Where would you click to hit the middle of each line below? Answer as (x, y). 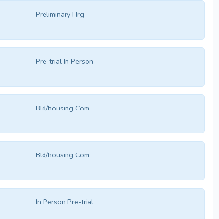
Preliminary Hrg (60, 14)
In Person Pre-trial (65, 202)
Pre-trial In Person (65, 61)
